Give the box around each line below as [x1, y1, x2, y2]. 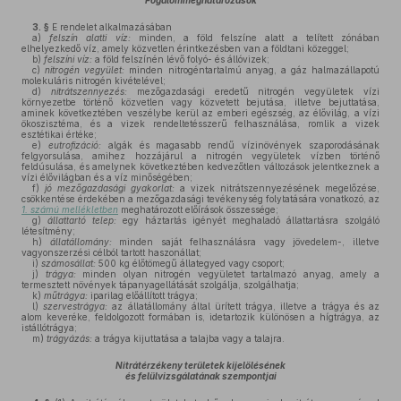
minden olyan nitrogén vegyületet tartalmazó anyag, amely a [75, 269, 380, 279]
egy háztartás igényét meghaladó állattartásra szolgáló [116, 215, 380, 226]
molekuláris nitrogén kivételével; [21, 75, 166, 86]
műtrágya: [44, 290, 88, 301]
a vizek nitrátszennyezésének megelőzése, [175, 183, 380, 193]
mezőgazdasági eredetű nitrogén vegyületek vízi [126, 86, 380, 97]
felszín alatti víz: [49, 32, 131, 43]
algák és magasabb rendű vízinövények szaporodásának [100, 140, 380, 150]
